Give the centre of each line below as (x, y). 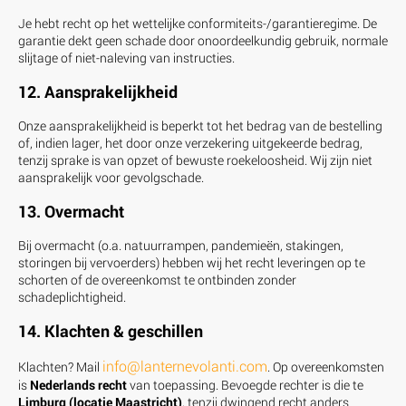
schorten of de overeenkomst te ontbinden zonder (157, 279)
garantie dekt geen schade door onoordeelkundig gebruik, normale (203, 40)
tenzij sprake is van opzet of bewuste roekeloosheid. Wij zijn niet (195, 159)
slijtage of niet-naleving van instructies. (126, 57)
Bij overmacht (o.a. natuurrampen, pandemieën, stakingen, (181, 245)
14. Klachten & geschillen (111, 330)
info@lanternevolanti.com (185, 365)
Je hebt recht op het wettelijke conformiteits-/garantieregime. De (198, 23)
